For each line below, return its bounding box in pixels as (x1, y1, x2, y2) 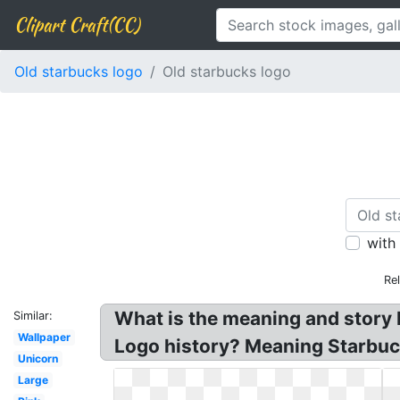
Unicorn (17, 352, 58, 365)
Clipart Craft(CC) (14, 12, 139, 37)
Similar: (13, 309, 53, 322)
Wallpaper (17, 330, 71, 344)
